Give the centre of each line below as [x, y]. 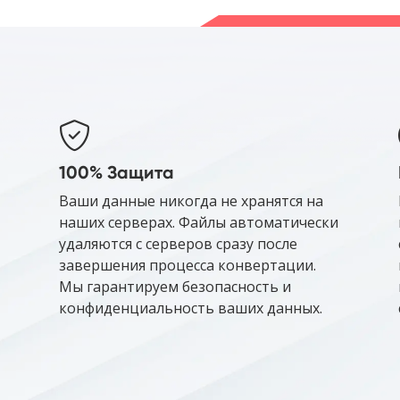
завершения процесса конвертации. [187, 266]
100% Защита [117, 173]
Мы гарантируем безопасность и [175, 287]
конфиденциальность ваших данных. [191, 308]
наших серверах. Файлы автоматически [199, 223]
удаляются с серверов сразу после [178, 244]
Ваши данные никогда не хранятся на [191, 201]
